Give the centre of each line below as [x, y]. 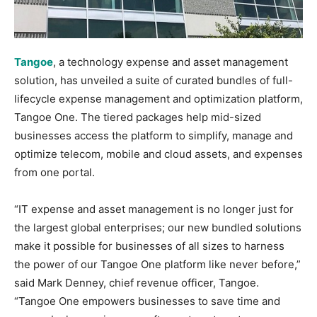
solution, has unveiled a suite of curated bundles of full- [154, 80]
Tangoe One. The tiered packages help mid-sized [138, 117]
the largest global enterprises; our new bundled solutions [158, 227]
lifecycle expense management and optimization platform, [158, 98]
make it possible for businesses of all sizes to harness [149, 246]
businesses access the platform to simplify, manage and [154, 135]
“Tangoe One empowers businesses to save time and [147, 301]
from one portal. [54, 172]
